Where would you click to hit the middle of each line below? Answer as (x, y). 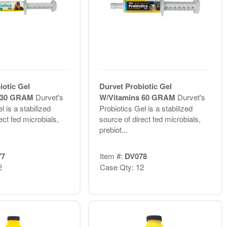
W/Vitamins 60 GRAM (138, 97)
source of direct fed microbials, (150, 119)
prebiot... (113, 129)
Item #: (112, 156)
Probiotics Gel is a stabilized (146, 108)
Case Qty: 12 (122, 167)
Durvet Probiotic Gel (135, 86)
